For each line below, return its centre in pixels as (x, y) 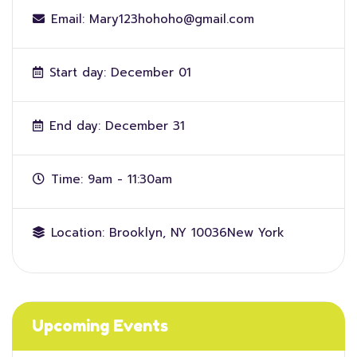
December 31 (145, 126)
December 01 (151, 73)
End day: (75, 126)
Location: (78, 233)
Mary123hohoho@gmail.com (172, 19)
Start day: (78, 73)
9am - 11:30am (130, 179)
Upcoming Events (100, 326)
